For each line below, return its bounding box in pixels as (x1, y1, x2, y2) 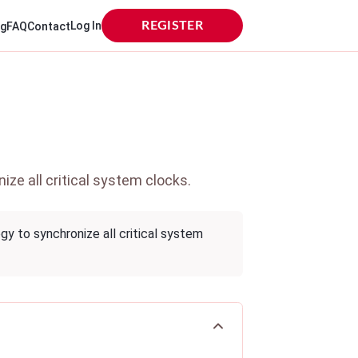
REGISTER (141, 19, 203, 32)
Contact (27, 19, 71, 33)
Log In (70, 19, 102, 32)
